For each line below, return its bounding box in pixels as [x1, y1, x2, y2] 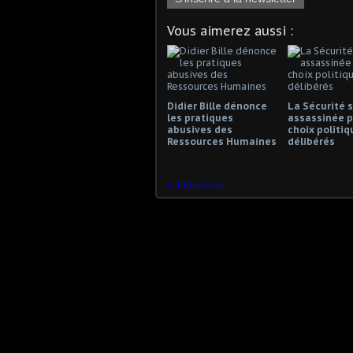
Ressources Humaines [167, 136, 277, 147]
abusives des [167, 124, 232, 136]
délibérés [287, 136, 335, 147]
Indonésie [176, 179, 225, 191]
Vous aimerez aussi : [167, 23, 293, 39]
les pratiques [167, 112, 233, 124]
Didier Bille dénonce [167, 100, 267, 112]
